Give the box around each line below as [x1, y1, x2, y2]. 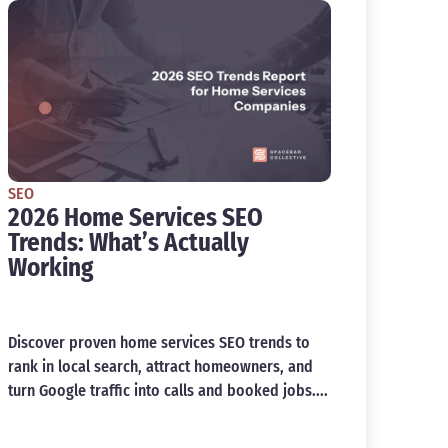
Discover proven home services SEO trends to [7, 332, 310, 352]
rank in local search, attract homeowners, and [7, 356, 313, 376]
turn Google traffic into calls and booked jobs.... [7, 380, 328, 400]
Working [7, 252, 93, 283]
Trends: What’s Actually [7, 227, 249, 258]
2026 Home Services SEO [7, 202, 263, 233]
